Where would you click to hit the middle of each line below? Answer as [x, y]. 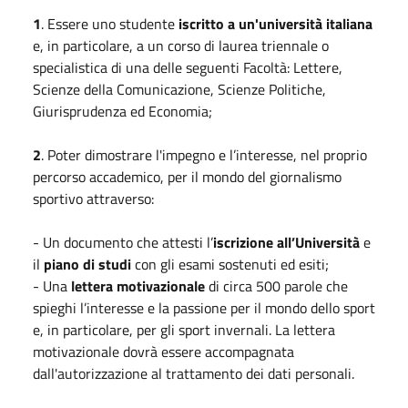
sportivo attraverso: [93, 198]
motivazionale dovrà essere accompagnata [163, 351]
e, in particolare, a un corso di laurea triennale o [181, 45]
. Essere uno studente [110, 23]
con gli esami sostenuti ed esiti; [230, 264]
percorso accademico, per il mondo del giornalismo [187, 176]
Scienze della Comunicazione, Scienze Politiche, [179, 89]
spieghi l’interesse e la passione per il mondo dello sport [204, 307]
